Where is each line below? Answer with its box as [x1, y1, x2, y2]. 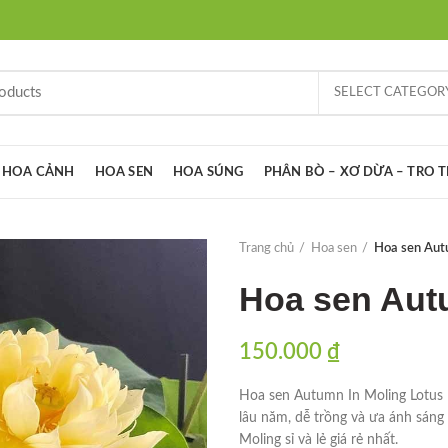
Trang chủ [239, 242, 294, 255]
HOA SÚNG [173, 165, 244, 179]
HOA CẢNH [2, 165, 75, 179]
